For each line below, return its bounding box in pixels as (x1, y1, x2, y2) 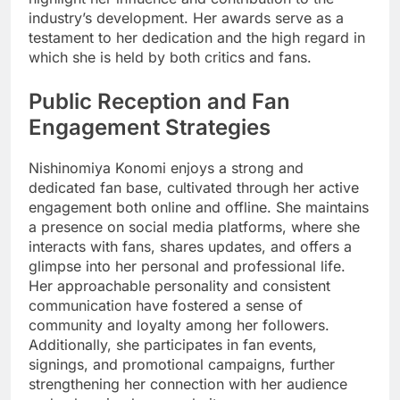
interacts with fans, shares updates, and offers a (29, 237, 352, 255)
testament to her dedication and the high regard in (29, 28, 365, 46)
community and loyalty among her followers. (29, 315, 329, 334)
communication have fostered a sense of (29, 296, 303, 314)
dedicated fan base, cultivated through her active (29, 178, 359, 196)
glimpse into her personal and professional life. (29, 256, 346, 275)
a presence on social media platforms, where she (29, 217, 360, 236)
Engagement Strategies (29, 113, 271, 140)
